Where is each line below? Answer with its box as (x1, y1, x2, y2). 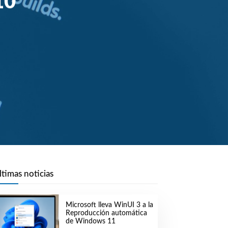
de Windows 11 (65, 218, 116, 225)
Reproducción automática (65, 210, 147, 217)
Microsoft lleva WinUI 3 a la (65, 202, 153, 209)
